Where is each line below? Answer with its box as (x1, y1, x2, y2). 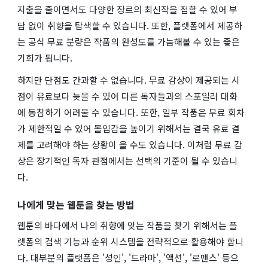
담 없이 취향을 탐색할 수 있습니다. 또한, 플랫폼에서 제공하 (17, 19, 242, 32)
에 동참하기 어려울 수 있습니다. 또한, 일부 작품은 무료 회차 (17, 105, 245, 118)
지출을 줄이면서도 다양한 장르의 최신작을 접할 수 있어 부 (17, 2, 237, 16)
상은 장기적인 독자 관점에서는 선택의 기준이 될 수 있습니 (17, 154, 237, 167)
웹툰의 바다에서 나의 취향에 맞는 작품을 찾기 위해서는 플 (17, 218, 237, 232)
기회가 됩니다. (17, 51, 72, 64)
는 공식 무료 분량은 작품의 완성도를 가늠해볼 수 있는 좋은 (17, 35, 240, 48)
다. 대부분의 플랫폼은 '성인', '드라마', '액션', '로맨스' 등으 (17, 251, 239, 264)
